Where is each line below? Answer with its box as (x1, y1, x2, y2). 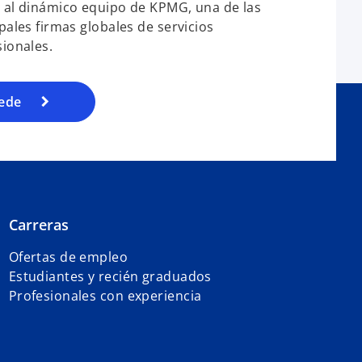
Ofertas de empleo (8, 248, 128, 267)
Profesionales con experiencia (8, 287, 202, 305)
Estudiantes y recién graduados (8, 267, 212, 286)
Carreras (8, 215, 69, 235)
